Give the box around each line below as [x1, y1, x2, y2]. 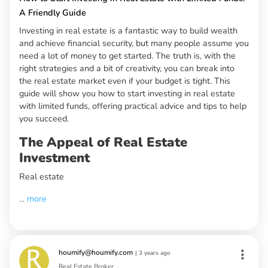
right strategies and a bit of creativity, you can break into [19, 62, 234, 75]
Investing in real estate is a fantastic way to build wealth [19, 25, 237, 37]
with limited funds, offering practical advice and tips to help [19, 100, 246, 112]
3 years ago [139, 249, 170, 258]
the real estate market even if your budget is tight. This [19, 75, 230, 87]
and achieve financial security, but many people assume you [19, 37, 249, 50]
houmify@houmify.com [59, 248, 133, 258]
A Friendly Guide [19, 7, 86, 19]
